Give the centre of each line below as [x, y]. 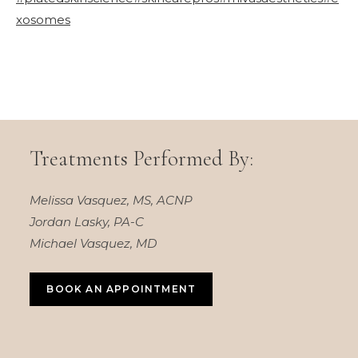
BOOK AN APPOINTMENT [121, 288]
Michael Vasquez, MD [93, 244]
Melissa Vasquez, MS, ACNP [111, 201]
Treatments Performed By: [142, 159]
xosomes [43, 19]
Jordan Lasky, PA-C [87, 222]
